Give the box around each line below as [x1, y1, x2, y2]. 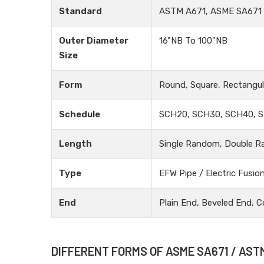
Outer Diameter [59, 35, 128, 46]
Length [59, 138, 92, 149]
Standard [59, 6, 102, 16]
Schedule [59, 109, 100, 120]
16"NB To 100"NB [159, 35, 227, 46]
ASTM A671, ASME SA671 [159, 6, 262, 16]
